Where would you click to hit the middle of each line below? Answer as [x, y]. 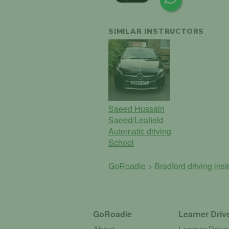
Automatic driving [140, 131]
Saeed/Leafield [136, 120]
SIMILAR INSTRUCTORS [156, 32]
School [121, 143]
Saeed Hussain [136, 109]
